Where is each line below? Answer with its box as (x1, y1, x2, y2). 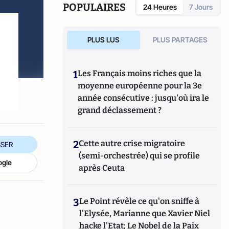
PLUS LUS (87, 35, 120, 44)
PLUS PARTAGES (153, 35, 208, 44)
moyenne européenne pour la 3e (78, 81, 202, 90)
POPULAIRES (63, 1, 126, 13)
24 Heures (143, 3, 177, 11)
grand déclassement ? (78, 105, 162, 115)
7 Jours (189, 3, 213, 11)
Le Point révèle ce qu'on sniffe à (79, 196, 200, 206)
